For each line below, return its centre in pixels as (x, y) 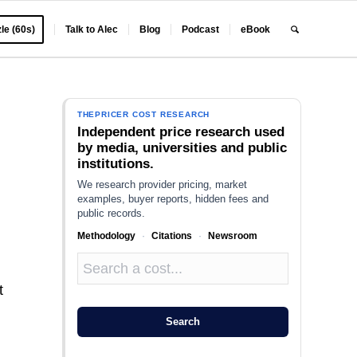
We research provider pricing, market (162, 184)
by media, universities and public (182, 148)
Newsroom (232, 236)
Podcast (201, 29)
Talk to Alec (92, 29)
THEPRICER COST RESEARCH (143, 114)
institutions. (115, 164)
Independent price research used (180, 132)
